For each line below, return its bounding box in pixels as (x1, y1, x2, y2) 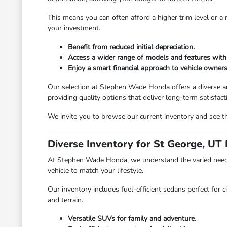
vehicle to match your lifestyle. (48, 166, 144, 175)
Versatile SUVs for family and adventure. (68, 214, 197, 223)
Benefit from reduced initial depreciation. (68, 42, 195, 52)
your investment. (48, 23, 101, 33)
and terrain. (48, 195, 84, 205)
